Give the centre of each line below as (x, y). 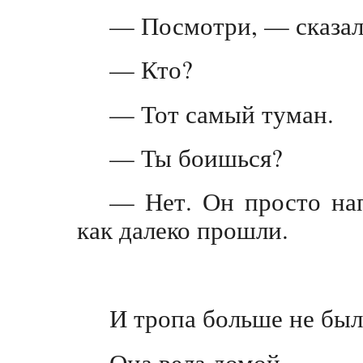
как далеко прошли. (183, 230)
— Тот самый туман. (222, 113)
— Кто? (151, 69)
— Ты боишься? (196, 158)
